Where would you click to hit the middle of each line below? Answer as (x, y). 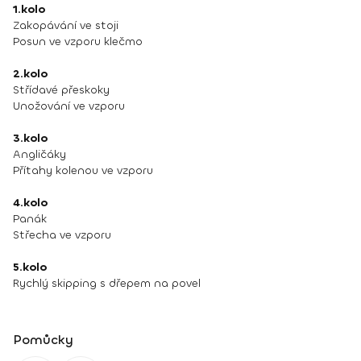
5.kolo (30, 267)
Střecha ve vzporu (62, 235)
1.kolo (29, 9)
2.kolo (30, 74)
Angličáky (39, 154)
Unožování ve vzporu (69, 106)
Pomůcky (43, 340)
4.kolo (30, 203)
